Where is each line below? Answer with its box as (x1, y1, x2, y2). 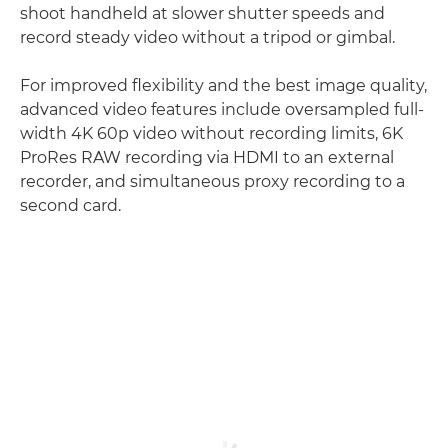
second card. (20, 196, 121, 216)
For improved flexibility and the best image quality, (20, 76, 427, 96)
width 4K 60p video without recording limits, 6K (20, 124, 403, 144)
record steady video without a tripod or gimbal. (20, 28, 395, 48)
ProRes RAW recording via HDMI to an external (20, 148, 394, 168)
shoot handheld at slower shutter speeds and (20, 4, 385, 24)
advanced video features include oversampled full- (20, 100, 424, 120)
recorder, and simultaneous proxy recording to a (20, 172, 405, 192)
